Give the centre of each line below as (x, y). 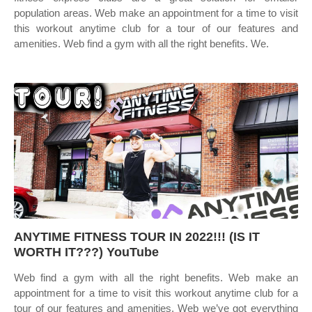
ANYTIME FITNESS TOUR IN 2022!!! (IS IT (137, 237)
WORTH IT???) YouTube (86, 252)
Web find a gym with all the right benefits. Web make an (156, 278)
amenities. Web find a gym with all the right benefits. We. (141, 44)
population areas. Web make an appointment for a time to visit (156, 13)
